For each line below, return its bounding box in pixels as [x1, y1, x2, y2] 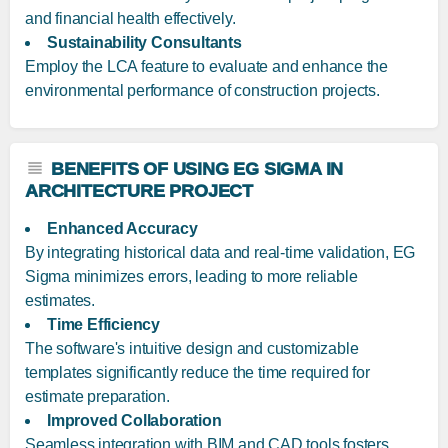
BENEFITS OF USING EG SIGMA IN [51, 159, 344, 180]
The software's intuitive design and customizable [25, 340, 359, 358]
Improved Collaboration [47, 412, 222, 430]
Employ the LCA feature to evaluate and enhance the [25, 58, 388, 76]
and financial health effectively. [25, 10, 236, 28]
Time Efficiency [47, 316, 160, 334]
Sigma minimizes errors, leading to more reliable [25, 268, 358, 286]
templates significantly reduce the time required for [25, 364, 370, 382]
